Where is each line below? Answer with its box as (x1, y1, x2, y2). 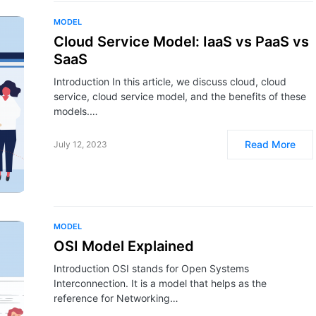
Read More (245, 138, 296, 150)
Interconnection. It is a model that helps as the (54, 277, 267, 289)
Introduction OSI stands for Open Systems (54, 262, 249, 274)
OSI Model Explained (54, 238, 194, 255)
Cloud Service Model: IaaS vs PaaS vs (54, 33, 309, 50)
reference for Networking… (54, 292, 178, 304)
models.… (54, 105, 98, 117)
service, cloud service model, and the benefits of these (54, 90, 306, 102)
